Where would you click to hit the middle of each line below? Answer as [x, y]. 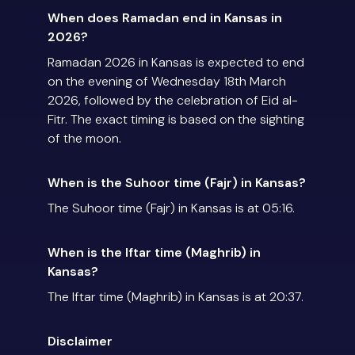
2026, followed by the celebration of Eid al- [173, 101]
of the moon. [84, 139]
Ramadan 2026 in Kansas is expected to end [176, 63]
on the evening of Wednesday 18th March [167, 82]
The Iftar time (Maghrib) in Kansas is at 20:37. [176, 297]
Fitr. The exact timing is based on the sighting [176, 120]
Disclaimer [80, 342]
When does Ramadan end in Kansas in [165, 18]
